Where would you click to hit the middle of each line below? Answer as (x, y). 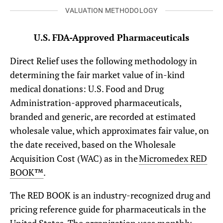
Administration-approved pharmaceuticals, (96, 102)
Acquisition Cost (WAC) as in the (74, 158)
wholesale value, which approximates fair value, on (110, 130)
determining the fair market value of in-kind (97, 74)
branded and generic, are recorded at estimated (103, 116)
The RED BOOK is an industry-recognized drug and (110, 195)
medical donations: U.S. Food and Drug (87, 88)
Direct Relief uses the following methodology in (104, 60)
